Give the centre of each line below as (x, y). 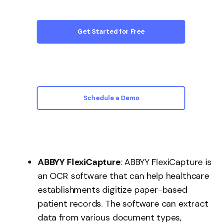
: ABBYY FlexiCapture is (166, 162)
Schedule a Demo (111, 98)
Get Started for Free (111, 31)
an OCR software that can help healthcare (123, 176)
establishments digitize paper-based (112, 190)
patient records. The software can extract (123, 204)
